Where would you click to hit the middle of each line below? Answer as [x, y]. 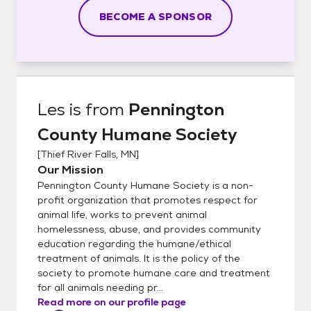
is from [97, 109]
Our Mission [70, 169]
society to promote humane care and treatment [154, 272]
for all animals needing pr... [100, 287]
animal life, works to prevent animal [122, 214]
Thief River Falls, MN [88, 154]
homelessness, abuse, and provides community [149, 229]
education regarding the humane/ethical [134, 243]
